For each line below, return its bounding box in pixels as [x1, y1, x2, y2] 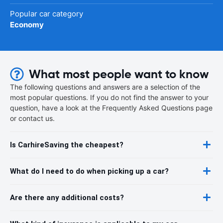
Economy [10, 19, 44, 29]
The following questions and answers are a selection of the [10, 82, 200, 91]
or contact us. [10, 113, 55, 122]
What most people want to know [29, 66, 209, 82]
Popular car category [10, 8, 83, 18]
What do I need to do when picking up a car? [10, 166, 169, 176]
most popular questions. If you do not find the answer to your [10, 93, 209, 102]
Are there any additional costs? [10, 193, 124, 202]
